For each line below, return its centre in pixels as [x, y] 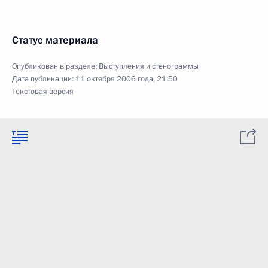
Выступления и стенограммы [149, 66]
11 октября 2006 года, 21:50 [127, 79]
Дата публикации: [44, 79]
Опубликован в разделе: [55, 66]
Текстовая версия [43, 92]
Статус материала [55, 40]
